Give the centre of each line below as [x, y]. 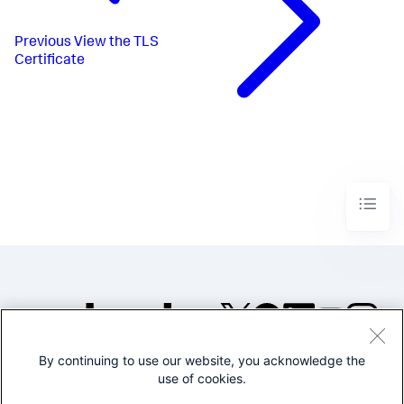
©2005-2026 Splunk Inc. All [299, 362]
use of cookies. [202, 378]
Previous [43, 43]
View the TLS [116, 43]
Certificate [50, 61]
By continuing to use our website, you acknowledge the [202, 360]
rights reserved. [299, 377]
